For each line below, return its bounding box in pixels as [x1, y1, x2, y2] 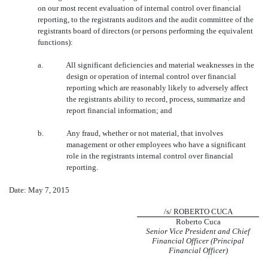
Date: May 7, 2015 [9, 185, 69, 195]
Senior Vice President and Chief [146, 227, 250, 236]
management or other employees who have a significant [66, 140, 246, 150]
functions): [38, 38, 73, 47]
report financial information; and [66, 106, 172, 115]
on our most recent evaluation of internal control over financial [38, 4, 241, 13]
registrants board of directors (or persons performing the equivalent [38, 26, 253, 36]
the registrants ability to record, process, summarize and [66, 95, 245, 104]
